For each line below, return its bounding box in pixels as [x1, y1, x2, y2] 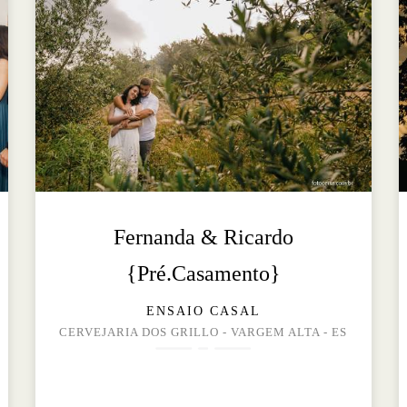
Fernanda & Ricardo [113, 225, 293, 250]
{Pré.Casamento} [125, 262, 281, 286]
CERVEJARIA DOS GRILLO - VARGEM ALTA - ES [59, 326, 348, 340]
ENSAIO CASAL [145, 304, 261, 319]
